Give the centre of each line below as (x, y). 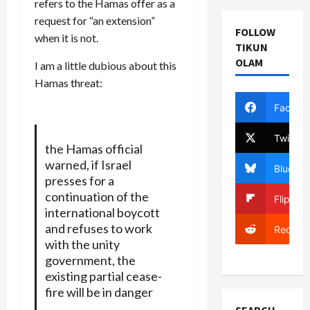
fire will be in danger (99, 292)
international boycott (102, 212)
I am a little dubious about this (106, 65)
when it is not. (66, 37)
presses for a (79, 180)
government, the (90, 260)
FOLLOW (255, 32)
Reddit (289, 229)
